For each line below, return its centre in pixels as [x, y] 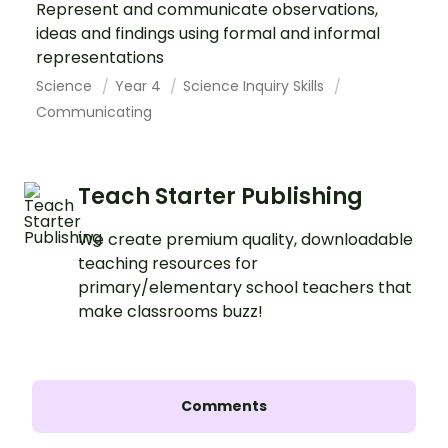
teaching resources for [168, 263]
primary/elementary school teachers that [245, 287]
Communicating [94, 111]
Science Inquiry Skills [256, 85]
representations [100, 57]
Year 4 [139, 85]
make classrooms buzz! [170, 311]
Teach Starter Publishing [220, 196]
